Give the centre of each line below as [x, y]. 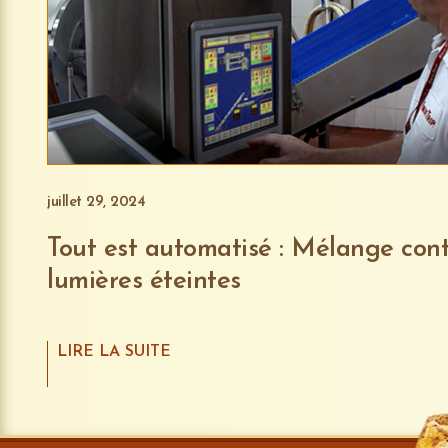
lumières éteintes [144, 281]
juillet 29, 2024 [96, 202]
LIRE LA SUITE [114, 351]
